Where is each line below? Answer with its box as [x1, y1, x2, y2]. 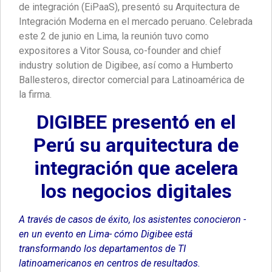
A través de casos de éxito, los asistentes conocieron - [19, 214, 246, 226]
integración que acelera [34, 157, 238, 180]
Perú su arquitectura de [33, 134, 239, 157]
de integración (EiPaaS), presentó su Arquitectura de [19, 1, 240, 13]
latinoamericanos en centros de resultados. [19, 257, 200, 270]
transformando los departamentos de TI [19, 243, 186, 255]
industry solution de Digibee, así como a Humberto [19, 59, 233, 72]
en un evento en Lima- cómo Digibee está [19, 228, 192, 240]
